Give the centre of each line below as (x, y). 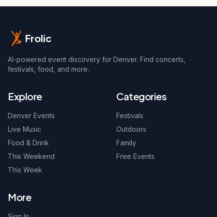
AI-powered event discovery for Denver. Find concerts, (97, 59)
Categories (141, 96)
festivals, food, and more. (48, 69)
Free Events (135, 156)
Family (126, 143)
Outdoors (131, 129)
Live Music (24, 129)
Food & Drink (28, 143)
